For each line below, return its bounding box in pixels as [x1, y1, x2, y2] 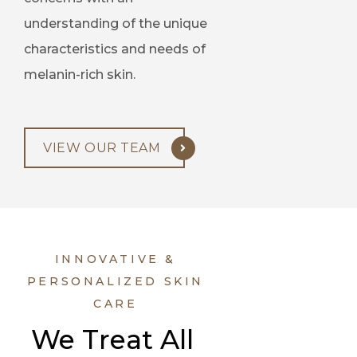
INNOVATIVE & [54, 252, 177, 267]
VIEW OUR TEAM [43, 140, 161, 156]
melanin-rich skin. [24, 67, 135, 83]
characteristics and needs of [24, 41, 206, 57]
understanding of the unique [24, 16, 207, 32]
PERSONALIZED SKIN [26, 274, 205, 289]
